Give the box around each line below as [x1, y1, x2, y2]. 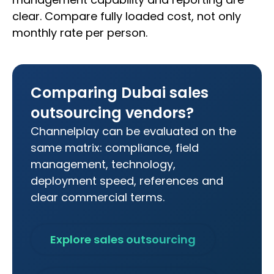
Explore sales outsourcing [50, 232, 196, 248]
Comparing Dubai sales [31, 83, 209, 103]
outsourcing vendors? [31, 103, 194, 124]
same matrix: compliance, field [31, 140, 199, 156]
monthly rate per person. [12, 25, 147, 41]
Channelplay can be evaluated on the [31, 124, 236, 139]
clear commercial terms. [31, 190, 165, 206]
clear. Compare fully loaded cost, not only [12, 9, 241, 24]
